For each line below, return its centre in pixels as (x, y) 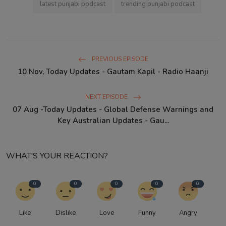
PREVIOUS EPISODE (119, 59)
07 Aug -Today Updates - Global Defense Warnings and (113, 109)
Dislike (66, 213)
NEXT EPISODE (107, 97)
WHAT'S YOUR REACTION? (57, 156)
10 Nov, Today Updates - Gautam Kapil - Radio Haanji (113, 71)
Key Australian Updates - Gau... (113, 120)
